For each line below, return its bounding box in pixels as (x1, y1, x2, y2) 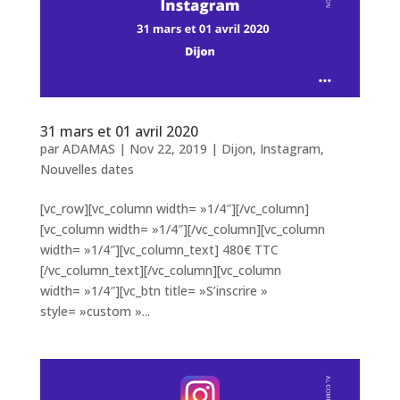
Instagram (259, 140, 321, 157)
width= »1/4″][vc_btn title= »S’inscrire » (39, 282, 268, 299)
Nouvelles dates (39, 161, 134, 178)
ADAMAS (62, 140, 115, 157)
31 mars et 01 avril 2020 (39, 121, 198, 141)
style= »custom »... (39, 303, 150, 320)
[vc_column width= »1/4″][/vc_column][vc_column (39, 221, 325, 237)
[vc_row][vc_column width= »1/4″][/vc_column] (39, 200, 309, 217)
